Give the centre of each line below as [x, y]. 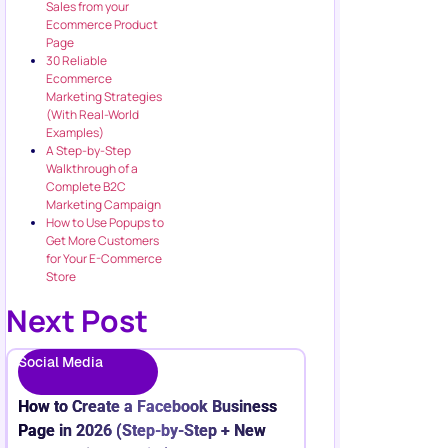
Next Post [77, 320]
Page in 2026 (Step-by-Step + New [141, 431]
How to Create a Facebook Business [147, 407]
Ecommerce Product [102, 24]
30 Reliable [76, 60]
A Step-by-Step [88, 150]
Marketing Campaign [103, 204]
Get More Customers [102, 240]
